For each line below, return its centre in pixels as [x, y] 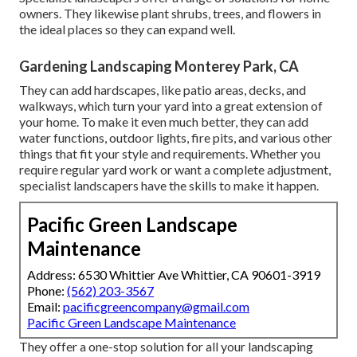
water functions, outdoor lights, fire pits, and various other [176, 138]
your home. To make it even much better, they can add [164, 122]
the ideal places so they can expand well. [127, 29]
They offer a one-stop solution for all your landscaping [166, 347]
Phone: [47, 291]
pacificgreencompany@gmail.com [156, 307]
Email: [45, 307]
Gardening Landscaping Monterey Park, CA [159, 67]
